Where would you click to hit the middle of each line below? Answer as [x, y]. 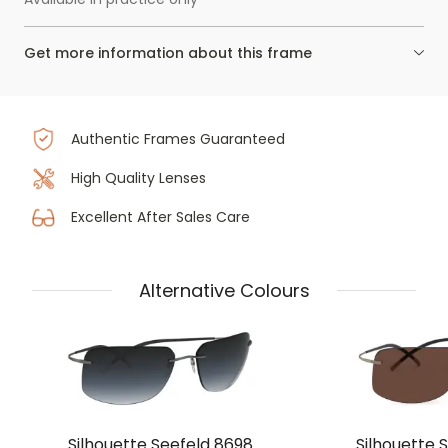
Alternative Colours [224, 290]
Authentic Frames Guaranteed [177, 139]
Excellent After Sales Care [160, 217]
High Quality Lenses [138, 178]
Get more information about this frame [168, 53]
